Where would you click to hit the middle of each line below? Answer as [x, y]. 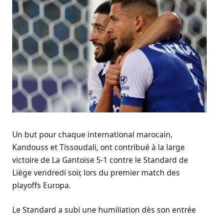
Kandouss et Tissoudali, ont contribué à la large [99, 147]
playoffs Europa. [42, 186]
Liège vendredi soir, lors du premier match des [96, 173]
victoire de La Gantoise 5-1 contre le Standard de [100, 160]
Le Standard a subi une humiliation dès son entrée [104, 210]
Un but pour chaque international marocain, [92, 135]
